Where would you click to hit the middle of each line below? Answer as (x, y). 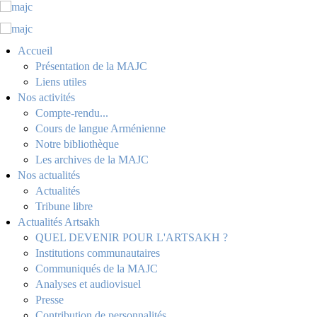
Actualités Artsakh (59, 221)
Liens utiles (61, 81)
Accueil (35, 50)
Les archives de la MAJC (92, 159)
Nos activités (46, 97)
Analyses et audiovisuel (88, 284)
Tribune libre (64, 206)
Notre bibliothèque (77, 144)
